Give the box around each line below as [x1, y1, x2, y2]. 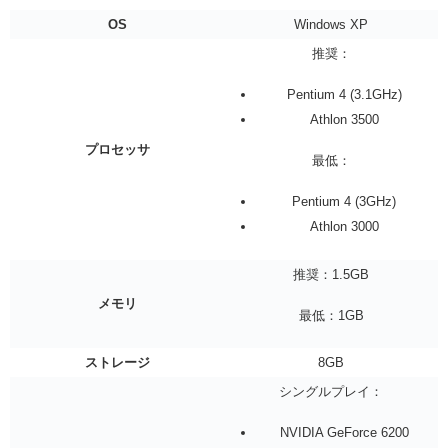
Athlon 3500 [309, 112, 379, 128]
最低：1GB [298, 307, 364, 323]
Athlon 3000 [309, 219, 379, 235]
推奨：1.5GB [293, 266, 369, 282]
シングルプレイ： [279, 383, 383, 399]
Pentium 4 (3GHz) [292, 193, 396, 209]
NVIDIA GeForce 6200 [279, 424, 409, 440]
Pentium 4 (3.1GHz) [286, 86, 402, 102]
